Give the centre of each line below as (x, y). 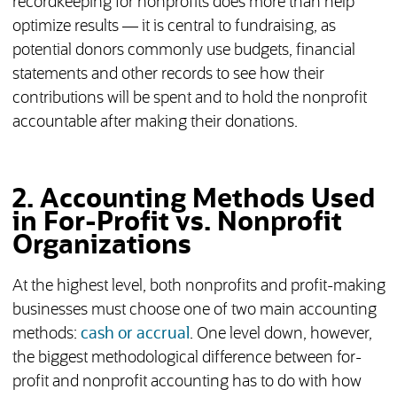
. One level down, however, (280, 335)
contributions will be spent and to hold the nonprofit (189, 99)
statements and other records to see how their (168, 75)
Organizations (101, 246)
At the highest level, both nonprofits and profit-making (198, 287)
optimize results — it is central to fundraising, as (174, 27)
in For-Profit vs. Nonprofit (177, 223)
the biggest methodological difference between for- (187, 358)
